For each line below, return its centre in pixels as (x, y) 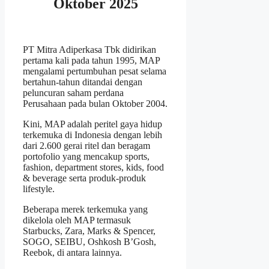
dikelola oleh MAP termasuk (77, 220)
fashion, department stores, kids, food (93, 167)
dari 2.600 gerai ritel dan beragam (86, 145)
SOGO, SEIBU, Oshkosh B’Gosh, (89, 241)
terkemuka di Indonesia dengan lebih (92, 134)
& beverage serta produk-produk (84, 178)
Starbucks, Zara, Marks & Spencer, (89, 231)
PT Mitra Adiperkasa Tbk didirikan (89, 49)
